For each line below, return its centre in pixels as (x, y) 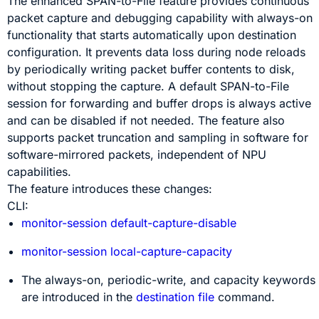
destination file (176, 297)
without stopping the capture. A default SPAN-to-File (148, 86)
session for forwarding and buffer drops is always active (159, 103)
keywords (289, 280)
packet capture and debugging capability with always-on (160, 18)
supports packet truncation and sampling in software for (158, 137)
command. (247, 297)
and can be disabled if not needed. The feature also (146, 120)
